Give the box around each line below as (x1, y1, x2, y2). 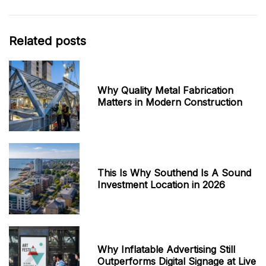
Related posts (9, 34, 86, 49)
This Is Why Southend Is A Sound (97, 167, 252, 179)
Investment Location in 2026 (97, 179, 226, 191)
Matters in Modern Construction (97, 96, 243, 108)
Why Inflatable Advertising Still (97, 243, 236, 256)
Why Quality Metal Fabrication (97, 84, 234, 96)
